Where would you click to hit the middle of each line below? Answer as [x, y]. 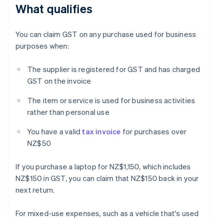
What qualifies [54, 9]
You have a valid [55, 132]
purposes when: [42, 46]
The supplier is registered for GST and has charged [114, 69]
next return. [35, 190]
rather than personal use [68, 112]
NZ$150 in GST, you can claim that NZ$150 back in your [107, 178]
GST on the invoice [59, 81]
